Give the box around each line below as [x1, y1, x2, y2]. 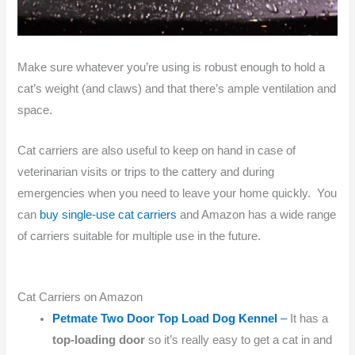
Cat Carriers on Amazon [17, 291, 143, 304]
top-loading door [52, 334, 146, 347]
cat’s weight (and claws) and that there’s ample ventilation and [17, 82, 337, 96]
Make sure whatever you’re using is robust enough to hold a [17, 61, 326, 74]
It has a [290, 312, 329, 326]
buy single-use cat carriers [40, 208, 177, 221]
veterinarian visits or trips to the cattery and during [17, 165, 275, 178]
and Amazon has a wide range [177, 208, 337, 221]
